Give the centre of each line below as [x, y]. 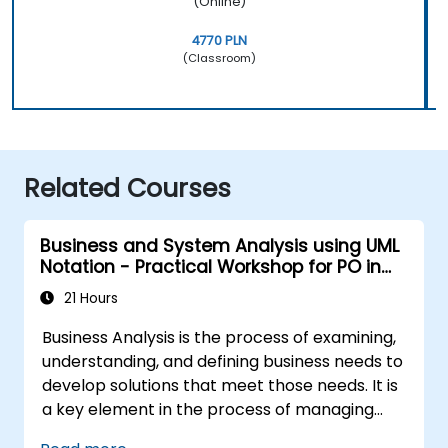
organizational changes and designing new [209, 433]
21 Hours [89, 298]
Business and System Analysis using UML [219, 245]
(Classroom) [219, 57]
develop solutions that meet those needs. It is [220, 385]
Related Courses [127, 188]
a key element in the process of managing [208, 409]
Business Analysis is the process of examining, [219, 337]
